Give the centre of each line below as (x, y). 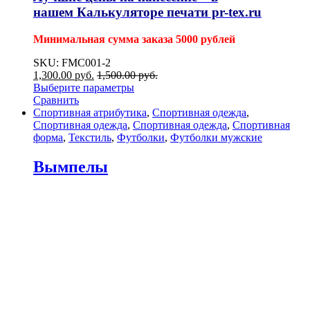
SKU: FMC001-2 (72, 62)
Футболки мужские (216, 137)
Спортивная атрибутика (90, 112)
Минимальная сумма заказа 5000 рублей (134, 39)
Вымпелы (71, 166)
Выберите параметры (84, 87)
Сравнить (56, 100)
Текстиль (90, 137)
